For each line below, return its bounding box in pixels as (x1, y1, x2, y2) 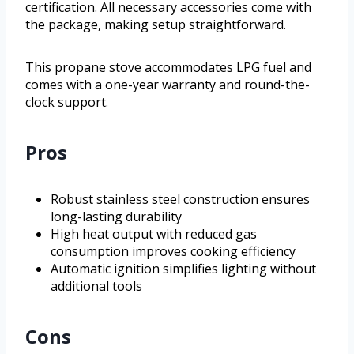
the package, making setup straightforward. (25, 16, 286, 34)
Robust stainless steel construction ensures (51, 190, 310, 209)
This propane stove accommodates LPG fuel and (25, 58, 311, 77)
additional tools (51, 277, 142, 296)
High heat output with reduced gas (51, 225, 257, 243)
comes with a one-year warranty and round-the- (25, 76, 310, 94)
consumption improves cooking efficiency (51, 243, 296, 261)
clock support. (25, 93, 108, 111)
